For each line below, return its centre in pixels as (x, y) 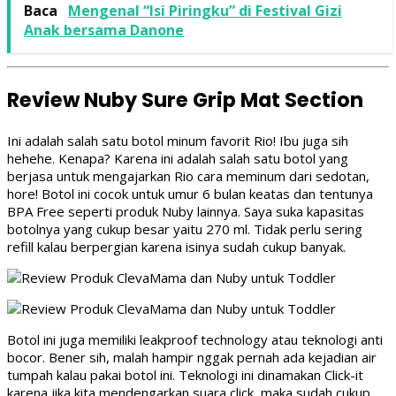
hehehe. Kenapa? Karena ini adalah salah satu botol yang (178, 158)
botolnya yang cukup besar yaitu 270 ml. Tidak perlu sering (185, 228)
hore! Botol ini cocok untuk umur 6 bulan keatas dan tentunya (190, 193)
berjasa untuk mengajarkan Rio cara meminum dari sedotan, (188, 175)
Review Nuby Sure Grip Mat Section (185, 100)
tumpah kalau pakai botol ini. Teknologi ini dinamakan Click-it (185, 374)
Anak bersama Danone (104, 30)
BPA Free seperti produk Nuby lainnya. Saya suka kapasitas (186, 211)
